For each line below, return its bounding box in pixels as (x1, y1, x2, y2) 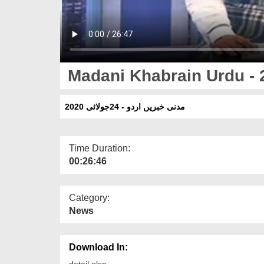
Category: (69, 192, 110, 203)
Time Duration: (69, 143, 130, 153)
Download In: (69, 242, 128, 252)
